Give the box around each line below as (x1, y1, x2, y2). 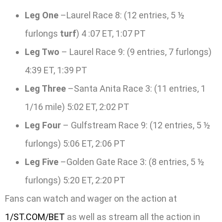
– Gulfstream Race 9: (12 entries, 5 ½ (61, 119, 210, 130)
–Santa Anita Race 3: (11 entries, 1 (66, 83, 206, 94)
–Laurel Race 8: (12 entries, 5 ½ (58, 9, 184, 20)
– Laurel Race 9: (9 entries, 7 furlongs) (59, 46, 212, 57)
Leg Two (25, 46, 59, 57)
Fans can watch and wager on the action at (5, 193, 177, 204)
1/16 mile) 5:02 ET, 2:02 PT (25, 101, 129, 112)
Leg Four (25, 119, 61, 130)
